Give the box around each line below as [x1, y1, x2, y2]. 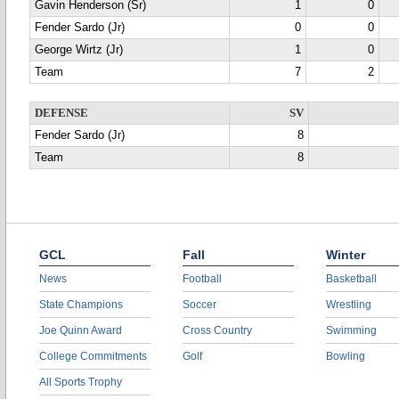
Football [183, 273, 222, 285]
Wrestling [326, 298, 371, 311]
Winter [326, 248, 365, 262]
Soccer [183, 298, 216, 311]
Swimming [326, 324, 377, 337]
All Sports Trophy [39, 376, 122, 388]
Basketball [326, 273, 377, 285]
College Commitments [39, 350, 147, 362]
